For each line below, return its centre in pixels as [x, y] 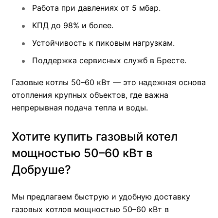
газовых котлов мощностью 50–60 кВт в [90, 209]
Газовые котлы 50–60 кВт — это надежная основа [109, 82]
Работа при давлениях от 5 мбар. [95, 8]
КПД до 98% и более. [72, 25]
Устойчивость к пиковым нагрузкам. [102, 43]
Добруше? [41, 170]
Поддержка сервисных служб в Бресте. [108, 60]
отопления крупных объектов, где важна [90, 95]
